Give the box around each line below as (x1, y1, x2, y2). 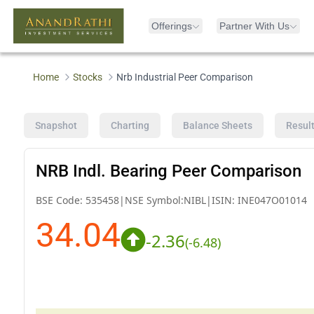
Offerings (151, 20, 192, 32)
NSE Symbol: (124, 193, 184, 207)
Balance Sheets (182, 119, 252, 131)
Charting (110, 119, 149, 131)
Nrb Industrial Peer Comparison (116, 71, 254, 83)
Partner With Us (219, 20, 289, 32)
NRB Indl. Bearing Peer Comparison (35, 161, 301, 181)
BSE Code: (35, 193, 86, 207)
